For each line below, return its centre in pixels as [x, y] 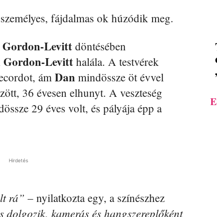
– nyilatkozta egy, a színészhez [95, 198]
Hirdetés [18, 161]
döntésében [99, 46]
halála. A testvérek [116, 62]
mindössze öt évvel [119, 77]
